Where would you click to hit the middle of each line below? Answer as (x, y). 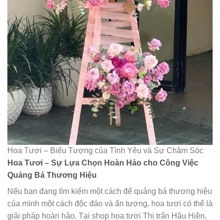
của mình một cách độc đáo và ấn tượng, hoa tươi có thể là (110, 204)
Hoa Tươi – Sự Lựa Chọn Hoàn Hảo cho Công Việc (103, 163)
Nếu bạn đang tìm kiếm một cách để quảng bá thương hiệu (110, 192)
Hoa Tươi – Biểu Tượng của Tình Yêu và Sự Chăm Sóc (105, 151)
